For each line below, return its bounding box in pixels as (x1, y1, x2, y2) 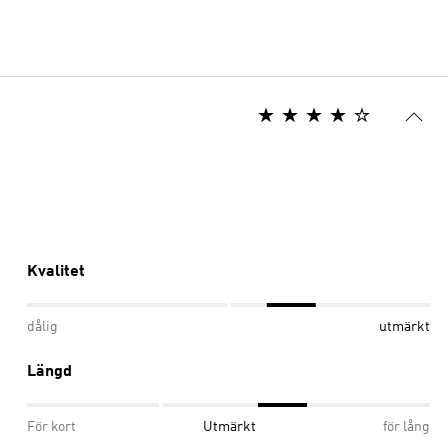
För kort (27, 419, 76, 434)
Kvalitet (27, 263, 85, 280)
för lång (383, 419, 430, 434)
